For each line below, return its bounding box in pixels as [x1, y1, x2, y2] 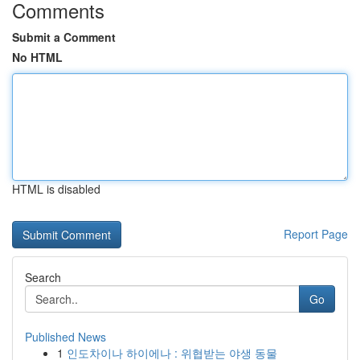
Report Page [284, 226, 348, 242]
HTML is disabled [12, 181, 100, 197]
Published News [25, 329, 106, 345]
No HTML [12, 49, 63, 65]
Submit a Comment [12, 29, 116, 45]
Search [25, 269, 61, 285]
